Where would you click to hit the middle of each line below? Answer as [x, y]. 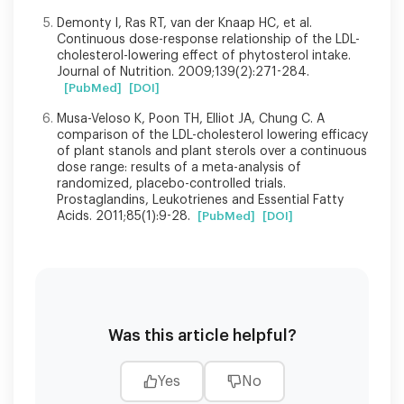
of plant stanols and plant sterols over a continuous [212, 151]
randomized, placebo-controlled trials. [171, 184]
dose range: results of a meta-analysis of [179, 167]
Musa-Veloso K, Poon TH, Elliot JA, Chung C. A [191, 119]
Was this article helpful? [202, 335]
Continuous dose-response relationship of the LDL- [208, 39]
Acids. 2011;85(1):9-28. [124, 216]
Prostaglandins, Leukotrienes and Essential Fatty [200, 200]
